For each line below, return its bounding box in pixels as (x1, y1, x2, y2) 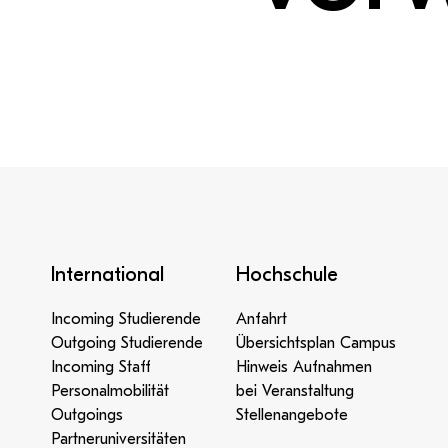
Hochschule (235, 263, 338, 286)
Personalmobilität (51, 382, 170, 400)
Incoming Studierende (51, 310, 202, 328)
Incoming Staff (51, 358, 152, 376)
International (51, 263, 165, 286)
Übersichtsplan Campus (235, 334, 396, 352)
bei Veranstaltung (235, 382, 354, 400)
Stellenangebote (235, 406, 348, 424)
